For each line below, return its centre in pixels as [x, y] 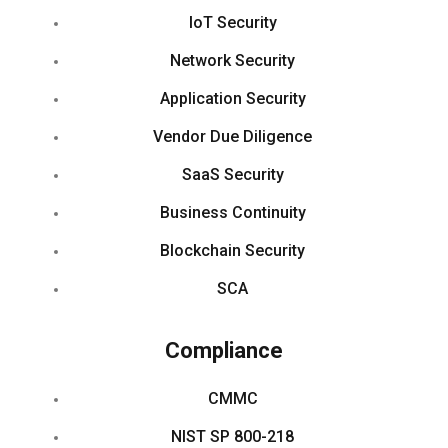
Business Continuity [232, 212]
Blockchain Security [232, 250]
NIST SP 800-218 [232, 436]
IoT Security [232, 22]
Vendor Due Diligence [232, 136]
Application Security [232, 98]
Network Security [232, 60]
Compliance [224, 350]
